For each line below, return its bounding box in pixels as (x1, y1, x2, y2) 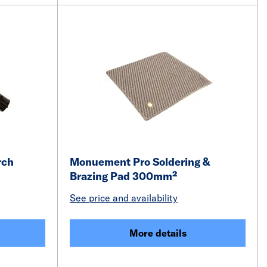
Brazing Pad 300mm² (70, 169, 178, 183)
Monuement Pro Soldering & (70, 155, 210, 169)
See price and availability (70, 192, 178, 204)
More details (129, 227, 187, 239)
